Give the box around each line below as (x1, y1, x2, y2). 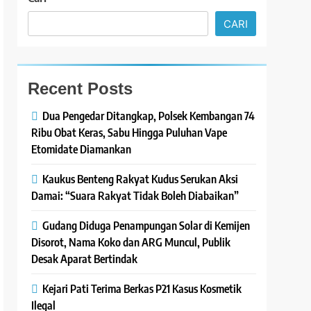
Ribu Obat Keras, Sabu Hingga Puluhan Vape (31, 125, 228, 140)
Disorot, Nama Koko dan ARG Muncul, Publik (31, 235, 231, 250)
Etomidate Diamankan (31, 142, 132, 157)
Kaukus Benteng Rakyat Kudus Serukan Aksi (42, 171, 239, 187)
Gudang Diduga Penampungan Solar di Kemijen (42, 218, 251, 233)
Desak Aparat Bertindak (31, 251, 138, 267)
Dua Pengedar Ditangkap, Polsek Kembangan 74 (42, 108, 255, 124)
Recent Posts (28, 79, 133, 99)
